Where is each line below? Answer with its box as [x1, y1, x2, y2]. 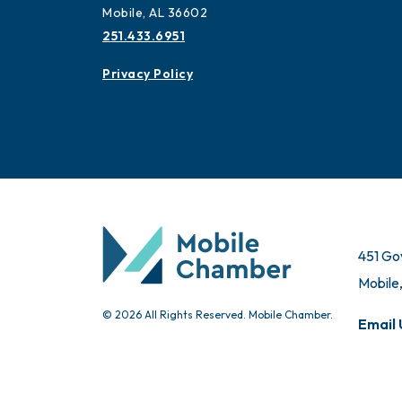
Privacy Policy [102, 66, 193, 83]
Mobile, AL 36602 [102, 4, 207, 22]
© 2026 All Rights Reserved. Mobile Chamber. [102, 308, 333, 322]
